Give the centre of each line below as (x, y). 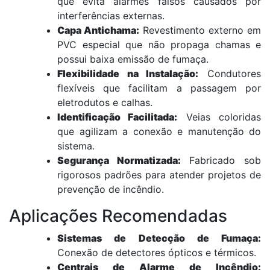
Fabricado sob (221, 160)
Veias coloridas (219, 117)
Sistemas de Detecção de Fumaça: (159, 238)
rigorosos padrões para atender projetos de (159, 174)
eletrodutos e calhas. (105, 102)
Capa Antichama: (98, 30)
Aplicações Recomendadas (118, 215)
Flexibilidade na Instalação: (128, 73)
